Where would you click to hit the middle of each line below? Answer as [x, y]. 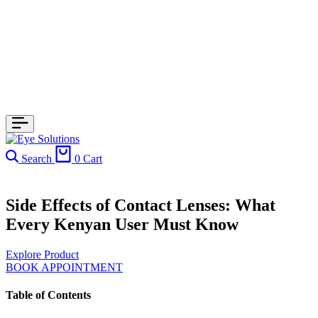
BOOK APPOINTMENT [64, 267]
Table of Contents [48, 295]
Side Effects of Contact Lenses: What [141, 205]
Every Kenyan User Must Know [122, 224]
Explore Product [42, 254]
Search [37, 159]
